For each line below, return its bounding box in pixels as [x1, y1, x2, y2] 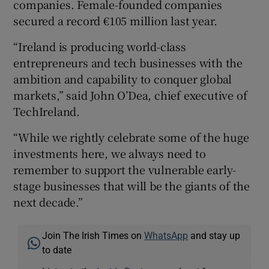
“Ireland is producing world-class [13, 38, 186, 55]
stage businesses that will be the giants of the [13, 178, 250, 194]
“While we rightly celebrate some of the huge [13, 129, 249, 145]
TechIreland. [13, 103, 80, 119]
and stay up [188, 231, 241, 241]
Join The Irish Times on [42, 231, 145, 241]
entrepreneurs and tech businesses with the [13, 55, 243, 71]
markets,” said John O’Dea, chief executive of [13, 87, 247, 103]
